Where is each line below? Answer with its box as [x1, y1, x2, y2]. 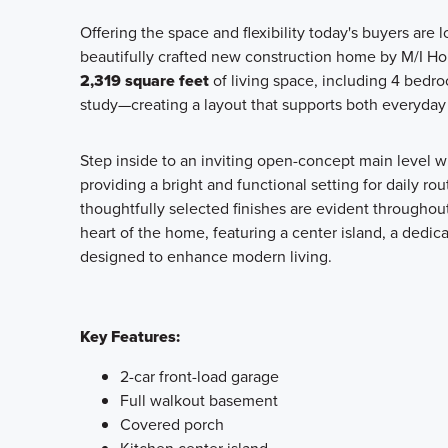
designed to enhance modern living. [80, 245, 332, 268]
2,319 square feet [80, 69, 209, 92]
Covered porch [120, 413, 224, 436]
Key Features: [80, 325, 180, 348]
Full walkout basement [120, 389, 278, 412]
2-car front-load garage [120, 365, 279, 388]
